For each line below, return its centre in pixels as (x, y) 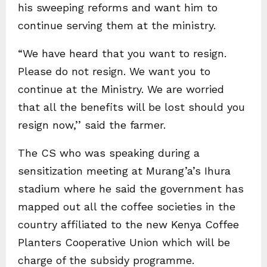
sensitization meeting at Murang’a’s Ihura (124, 171)
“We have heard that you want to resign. (122, 54)
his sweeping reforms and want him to (118, 8)
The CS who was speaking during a (109, 153)
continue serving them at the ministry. (117, 26)
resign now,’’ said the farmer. (92, 125)
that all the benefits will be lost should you (131, 107)
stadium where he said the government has (131, 189)
